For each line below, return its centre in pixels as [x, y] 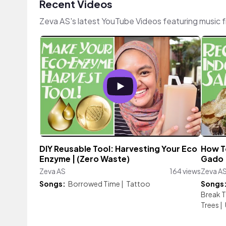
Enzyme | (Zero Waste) [84, 159]
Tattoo [138, 184]
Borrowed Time [94, 184]
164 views [185, 171]
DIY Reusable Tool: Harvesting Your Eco [118, 149]
